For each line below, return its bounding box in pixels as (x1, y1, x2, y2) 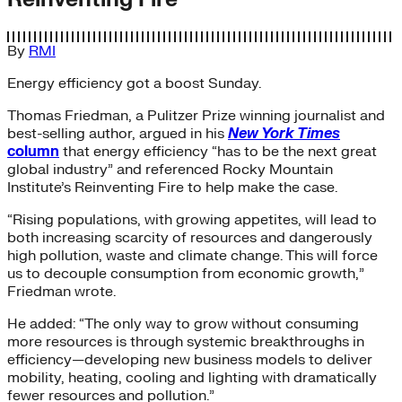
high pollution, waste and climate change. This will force (7, 246, 378, 265)
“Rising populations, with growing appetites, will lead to (7, 210, 377, 229)
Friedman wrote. (7, 282, 116, 301)
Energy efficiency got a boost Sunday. (7, 74, 261, 92)
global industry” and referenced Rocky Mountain (7, 160, 333, 179)
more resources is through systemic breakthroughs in (7, 332, 364, 351)
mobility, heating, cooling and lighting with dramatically (7, 368, 377, 387)
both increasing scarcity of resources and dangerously (7, 228, 372, 247)
